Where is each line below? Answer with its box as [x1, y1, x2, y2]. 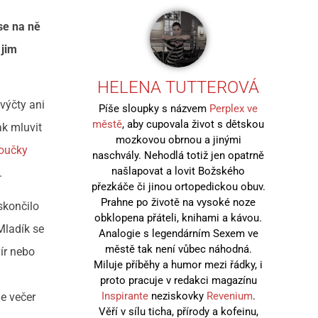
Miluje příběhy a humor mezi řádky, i [94, 258, 263, 271]
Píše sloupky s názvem [99, 102, 210, 115]
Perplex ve [209, 102, 258, 115]
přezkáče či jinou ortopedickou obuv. [91, 180, 265, 193]
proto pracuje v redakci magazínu [99, 273, 257, 287]
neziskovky [148, 289, 207, 302]
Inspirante [101, 289, 148, 302]
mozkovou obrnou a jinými [115, 133, 241, 146]
